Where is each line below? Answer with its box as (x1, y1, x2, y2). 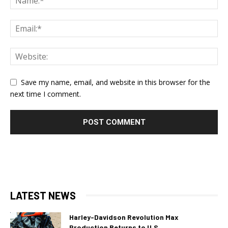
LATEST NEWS (10, 189, 76, 202)
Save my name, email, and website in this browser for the (21, 77, 210, 87)
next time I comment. (10, 89, 81, 99)
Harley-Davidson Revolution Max (69, 212, 179, 221)
